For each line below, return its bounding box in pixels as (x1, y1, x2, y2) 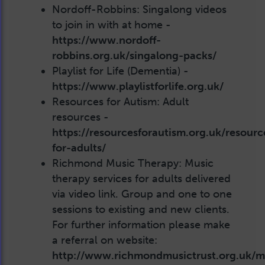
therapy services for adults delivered (52, 172, 231, 186)
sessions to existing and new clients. (52, 203, 230, 216)
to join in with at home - (52, 18, 171, 32)
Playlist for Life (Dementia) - (52, 64, 189, 78)
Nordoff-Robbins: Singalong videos (52, 3, 227, 17)
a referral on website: (52, 234, 157, 247)
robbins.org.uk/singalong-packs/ (52, 49, 216, 63)
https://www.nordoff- (52, 34, 161, 47)
